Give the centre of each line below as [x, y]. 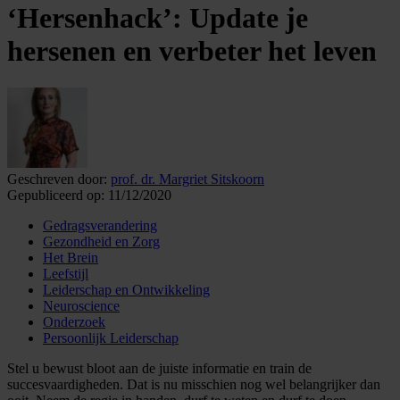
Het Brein [71, 257]
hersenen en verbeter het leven [192, 51]
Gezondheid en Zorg [101, 241]
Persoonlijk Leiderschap [111, 337]
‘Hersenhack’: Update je [158, 18]
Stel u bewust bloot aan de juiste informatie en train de [159, 368]
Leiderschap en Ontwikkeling [126, 289]
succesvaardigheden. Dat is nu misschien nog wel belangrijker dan [194, 384]
